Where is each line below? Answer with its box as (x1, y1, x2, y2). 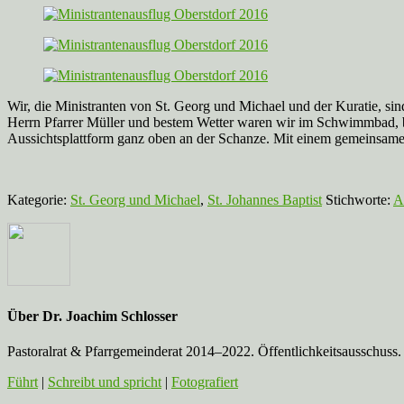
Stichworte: (326, 191, 393, 207)
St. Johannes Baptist (207, 191, 322, 207)
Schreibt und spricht (48, 374, 161, 390)
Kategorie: (7, 191, 70, 207)
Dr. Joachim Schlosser (42, 308, 178, 325)
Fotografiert (171, 374, 238, 390)
